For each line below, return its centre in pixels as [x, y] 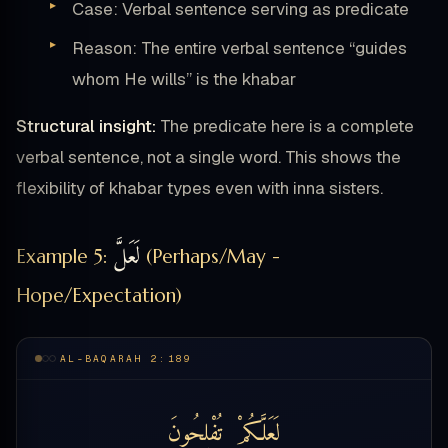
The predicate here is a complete [285, 125]
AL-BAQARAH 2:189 [126, 358]
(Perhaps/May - [210, 255]
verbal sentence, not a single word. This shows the [208, 156]
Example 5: [64, 255]
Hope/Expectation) [99, 294]
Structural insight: [86, 125]
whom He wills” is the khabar [184, 78]
